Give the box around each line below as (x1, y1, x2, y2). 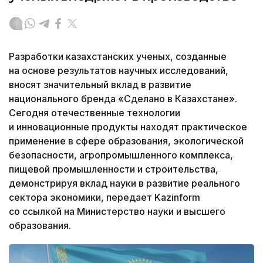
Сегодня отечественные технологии (9, 107, 180, 119)
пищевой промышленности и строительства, (9, 163, 218, 176)
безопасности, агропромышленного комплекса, (9, 149, 233, 161)
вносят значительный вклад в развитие (9, 79, 191, 91)
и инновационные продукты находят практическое (9, 121, 247, 133)
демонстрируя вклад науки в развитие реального (9, 177, 240, 190)
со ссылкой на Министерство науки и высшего (9, 205, 225, 218)
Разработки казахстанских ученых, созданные (9, 50, 227, 63)
